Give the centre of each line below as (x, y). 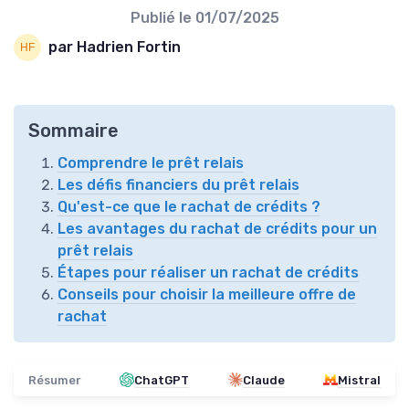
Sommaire (73, 130)
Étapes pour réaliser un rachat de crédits (208, 272)
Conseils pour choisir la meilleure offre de (207, 294)
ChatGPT (162, 380)
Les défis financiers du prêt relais (178, 184)
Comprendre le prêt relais (151, 163)
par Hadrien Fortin (115, 47)
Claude (263, 380)
